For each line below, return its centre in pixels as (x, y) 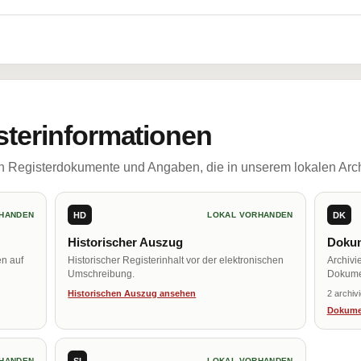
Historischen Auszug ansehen (132, 293)
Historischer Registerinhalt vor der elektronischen (176, 260)
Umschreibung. (102, 274)
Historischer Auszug (126, 242)
